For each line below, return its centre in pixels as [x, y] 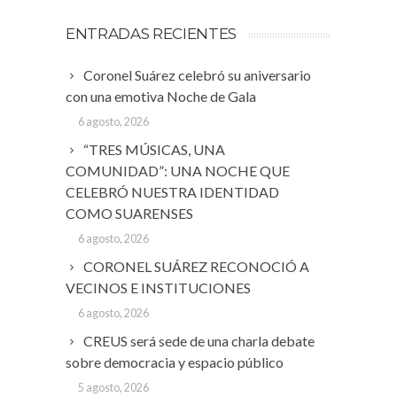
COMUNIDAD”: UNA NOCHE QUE [178, 171]
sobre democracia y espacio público [175, 362]
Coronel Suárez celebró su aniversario [197, 75]
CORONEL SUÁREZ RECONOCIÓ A [196, 267]
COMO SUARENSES [129, 214]
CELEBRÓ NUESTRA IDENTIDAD [172, 192]
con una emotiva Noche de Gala [161, 97]
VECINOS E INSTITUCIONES [158, 288]
